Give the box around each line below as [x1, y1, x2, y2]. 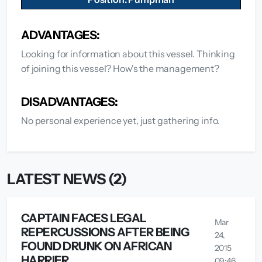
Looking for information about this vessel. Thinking [21, 47, 235, 60]
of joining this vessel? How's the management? [21, 62, 219, 74]
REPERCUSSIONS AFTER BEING [21, 225, 189, 239]
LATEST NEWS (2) [7, 170, 127, 188]
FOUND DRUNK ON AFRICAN [21, 239, 172, 253]
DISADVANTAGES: [21, 94, 118, 109]
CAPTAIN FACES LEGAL [21, 211, 147, 225]
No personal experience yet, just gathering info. [21, 114, 220, 126]
